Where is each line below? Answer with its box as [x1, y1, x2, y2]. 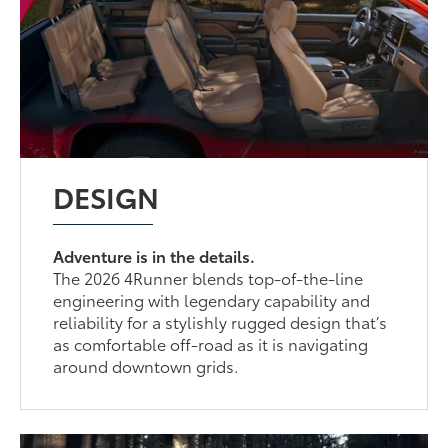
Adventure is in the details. [53, 244, 256, 268]
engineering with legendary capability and [53, 288, 371, 312]
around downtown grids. [53, 354, 240, 378]
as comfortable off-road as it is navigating [53, 332, 369, 356]
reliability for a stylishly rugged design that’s [53, 310, 388, 334]
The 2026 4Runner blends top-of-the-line [53, 266, 364, 290]
